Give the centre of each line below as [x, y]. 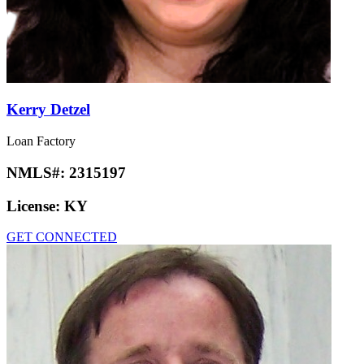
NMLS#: [38, 172]
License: [35, 206]
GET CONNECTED [62, 237]
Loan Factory [41, 141]
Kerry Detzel [48, 110]
